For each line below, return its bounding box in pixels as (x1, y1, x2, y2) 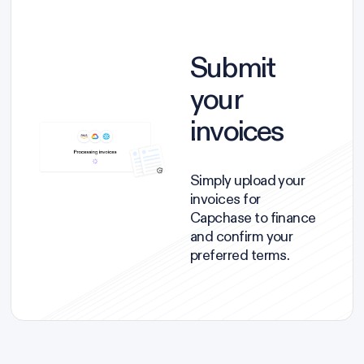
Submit (190, 50, 275, 86)
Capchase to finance (190, 209, 316, 227)
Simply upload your (190, 171, 305, 190)
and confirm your (190, 227, 293, 246)
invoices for (190, 190, 261, 209)
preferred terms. (190, 246, 290, 265)
